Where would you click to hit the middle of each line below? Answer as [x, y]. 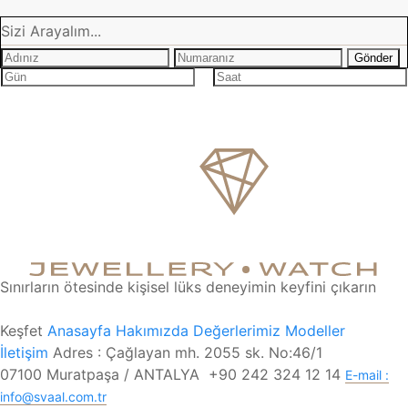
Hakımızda [152, 330]
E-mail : [367, 374]
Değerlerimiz [237, 330]
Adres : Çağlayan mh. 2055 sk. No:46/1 [188, 352]
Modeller [315, 330]
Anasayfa [79, 330]
